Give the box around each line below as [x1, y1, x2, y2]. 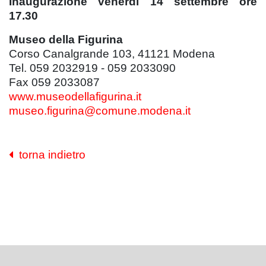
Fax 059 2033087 [9, 75, 100, 88]
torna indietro [13, 148, 85, 161]
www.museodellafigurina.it [9, 90, 141, 103]
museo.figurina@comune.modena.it [9, 104, 191, 117]
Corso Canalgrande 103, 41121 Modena [9, 47, 215, 60]
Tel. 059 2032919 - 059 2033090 [9, 61, 176, 74]
